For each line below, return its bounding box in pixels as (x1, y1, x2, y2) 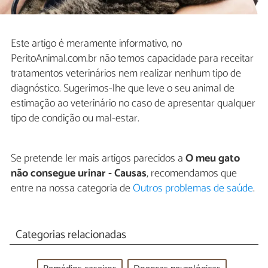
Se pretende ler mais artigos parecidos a (11, 150, 185, 168)
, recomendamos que (147, 165, 237, 183)
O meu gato (185, 150, 240, 168)
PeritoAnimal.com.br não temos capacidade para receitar (11, 50, 254, 68)
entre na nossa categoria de (11, 179, 133, 198)
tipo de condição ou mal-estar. (11, 109, 139, 128)
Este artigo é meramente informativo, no (11, 35, 182, 53)
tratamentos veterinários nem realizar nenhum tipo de (11, 65, 241, 83)
